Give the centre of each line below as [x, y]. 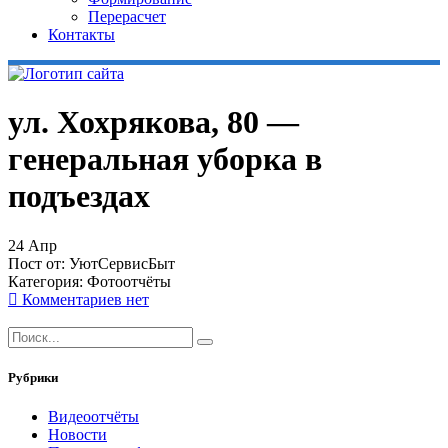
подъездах [79, 196]
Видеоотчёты [93, 417]
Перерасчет [127, 16]
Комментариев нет [83, 299]
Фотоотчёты [129, 281]
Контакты [81, 34]
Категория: [47, 281]
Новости [77, 435]
